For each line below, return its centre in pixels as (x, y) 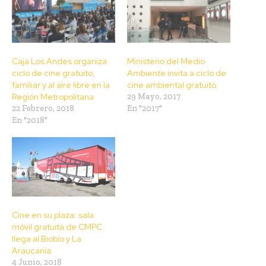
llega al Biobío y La (47, 238)
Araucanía (31, 250)
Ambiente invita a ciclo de (177, 73)
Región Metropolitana (53, 97)
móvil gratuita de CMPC (57, 227)
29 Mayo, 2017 (154, 97)
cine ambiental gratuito (172, 85)
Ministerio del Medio (166, 61)
